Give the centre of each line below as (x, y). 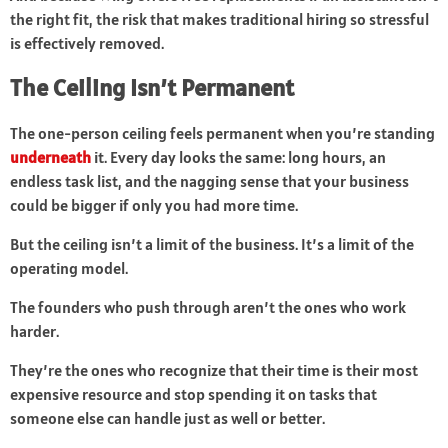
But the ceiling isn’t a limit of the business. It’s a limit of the (212, 244)
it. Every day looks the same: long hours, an (238, 157)
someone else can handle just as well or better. (167, 418)
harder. (34, 331)
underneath (50, 157)
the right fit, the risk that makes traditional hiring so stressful (219, 19)
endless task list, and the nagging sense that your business (209, 181)
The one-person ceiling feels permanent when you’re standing (222, 133)
